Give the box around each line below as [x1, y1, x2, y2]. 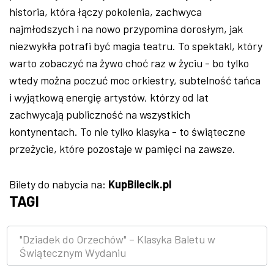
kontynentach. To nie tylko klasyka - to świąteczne [9, 124, 245, 138]
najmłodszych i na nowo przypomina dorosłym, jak [9, 21, 243, 35]
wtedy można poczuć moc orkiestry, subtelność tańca [9, 73, 261, 87]
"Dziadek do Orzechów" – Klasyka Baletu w [20, 232, 215, 246]
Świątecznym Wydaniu [20, 245, 126, 259]
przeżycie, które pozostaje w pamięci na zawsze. [9, 141, 235, 155]
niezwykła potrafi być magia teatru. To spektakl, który [9, 39, 262, 53]
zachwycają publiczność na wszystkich [9, 107, 190, 121]
